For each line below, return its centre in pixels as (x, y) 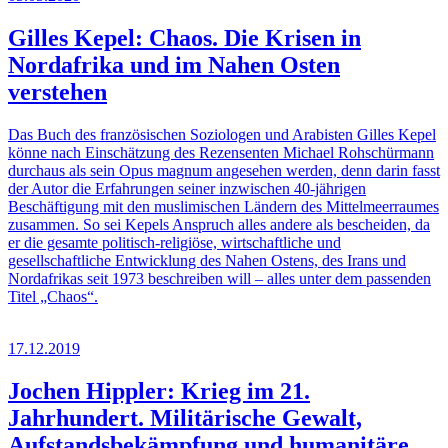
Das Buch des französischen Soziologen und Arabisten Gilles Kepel (222, 134)
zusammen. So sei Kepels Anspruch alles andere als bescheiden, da (219, 224)
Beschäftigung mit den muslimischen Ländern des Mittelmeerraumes (223, 206)
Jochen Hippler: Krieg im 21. (159, 390)
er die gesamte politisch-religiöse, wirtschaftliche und (174, 242)
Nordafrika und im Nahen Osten (174, 64)
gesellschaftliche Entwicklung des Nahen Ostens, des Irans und (207, 260)
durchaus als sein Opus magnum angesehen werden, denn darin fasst (224, 170)
